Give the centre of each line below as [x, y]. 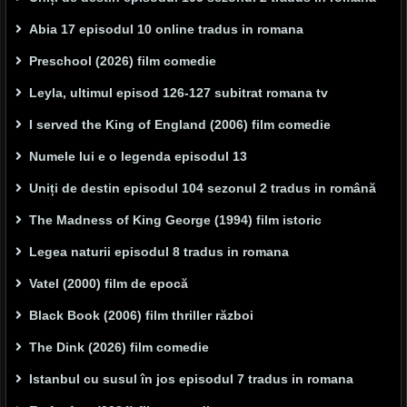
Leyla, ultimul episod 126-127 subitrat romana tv [179, 93]
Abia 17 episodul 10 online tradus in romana [166, 30]
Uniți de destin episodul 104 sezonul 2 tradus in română [203, 189]
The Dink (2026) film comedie [119, 347]
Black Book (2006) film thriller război [141, 316]
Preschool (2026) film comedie [123, 61]
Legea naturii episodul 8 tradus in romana [159, 252]
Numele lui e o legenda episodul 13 [138, 157]
